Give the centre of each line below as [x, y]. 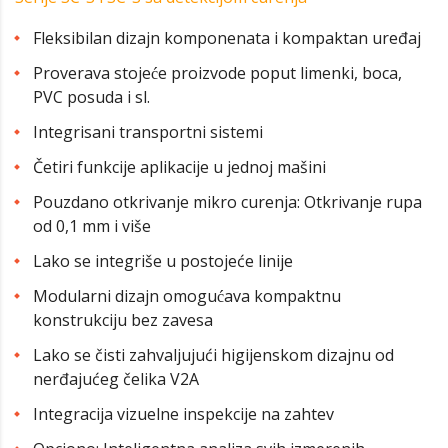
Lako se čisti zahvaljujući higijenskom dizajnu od [213, 355]
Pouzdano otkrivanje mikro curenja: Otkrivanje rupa [227, 202]
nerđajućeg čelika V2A [116, 379]
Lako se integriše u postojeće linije [163, 261]
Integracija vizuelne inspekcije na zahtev [183, 414]
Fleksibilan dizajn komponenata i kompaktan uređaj [227, 38]
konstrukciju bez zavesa [123, 320]
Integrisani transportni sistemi [148, 132]
